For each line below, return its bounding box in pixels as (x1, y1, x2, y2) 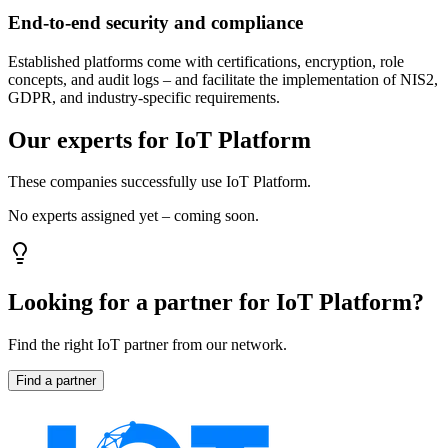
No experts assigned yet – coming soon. (8, 207, 259, 225)
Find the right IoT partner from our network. (8, 336, 287, 354)
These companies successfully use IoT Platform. (8, 173, 311, 191)
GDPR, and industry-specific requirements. (8, 88, 280, 106)
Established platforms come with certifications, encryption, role (8, 52, 404, 70)
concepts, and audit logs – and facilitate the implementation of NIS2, (8, 70, 438, 88)
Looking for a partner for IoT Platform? (8, 289, 424, 316)
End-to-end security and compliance (8, 11, 303, 33)
